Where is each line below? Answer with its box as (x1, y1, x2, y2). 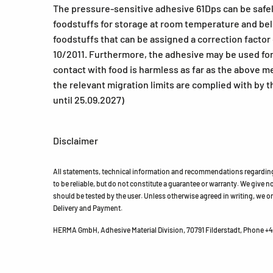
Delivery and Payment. (53, 204, 122, 212)
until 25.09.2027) (53, 94, 124, 105)
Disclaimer (53, 135, 98, 146)
